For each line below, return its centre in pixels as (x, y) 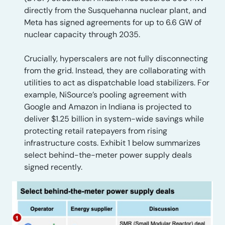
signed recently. (53, 167)
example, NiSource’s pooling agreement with (105, 95)
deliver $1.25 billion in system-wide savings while (114, 119)
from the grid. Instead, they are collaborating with (115, 71)
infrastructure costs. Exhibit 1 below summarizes (112, 143)
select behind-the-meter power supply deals (108, 155)
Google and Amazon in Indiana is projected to (108, 107)
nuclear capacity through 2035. (82, 34)
